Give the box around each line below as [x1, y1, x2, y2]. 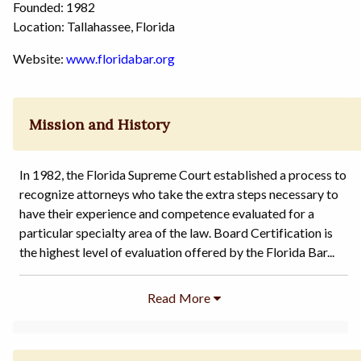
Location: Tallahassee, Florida [13, 19, 175, 35]
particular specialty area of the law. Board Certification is [19, 224, 333, 240]
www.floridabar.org [66, 51, 175, 67]
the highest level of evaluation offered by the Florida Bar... [19, 243, 334, 259]
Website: [13, 51, 66, 67]
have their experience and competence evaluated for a [19, 205, 314, 221]
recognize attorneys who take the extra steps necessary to [19, 185, 338, 201]
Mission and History [29, 114, 171, 134]
